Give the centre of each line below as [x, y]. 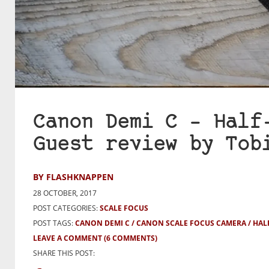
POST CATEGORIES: [65, 208]
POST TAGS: [54, 223]
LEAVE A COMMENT [68, 238]
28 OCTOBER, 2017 [65, 193]
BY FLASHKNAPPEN [73, 177]
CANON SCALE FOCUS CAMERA [191, 223]
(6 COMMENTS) [131, 238]
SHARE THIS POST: [64, 253]
